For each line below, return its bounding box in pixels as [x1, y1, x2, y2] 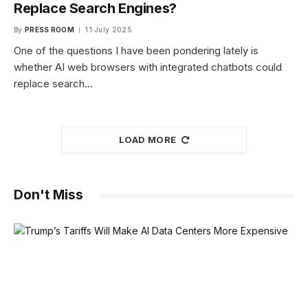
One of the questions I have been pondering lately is [14, 44, 258, 58]
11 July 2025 [85, 25, 132, 34]
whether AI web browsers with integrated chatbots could [14, 60, 282, 74]
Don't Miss [14, 187, 83, 203]
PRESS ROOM [24, 25, 74, 34]
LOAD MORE [119, 134, 177, 146]
